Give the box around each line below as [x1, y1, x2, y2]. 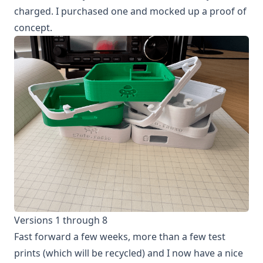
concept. [14, 21, 52, 34]
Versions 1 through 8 [14, 214, 107, 227]
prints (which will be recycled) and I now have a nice [14, 247, 243, 259]
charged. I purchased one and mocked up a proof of [14, 5, 247, 18]
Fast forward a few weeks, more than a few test [14, 230, 225, 243]
